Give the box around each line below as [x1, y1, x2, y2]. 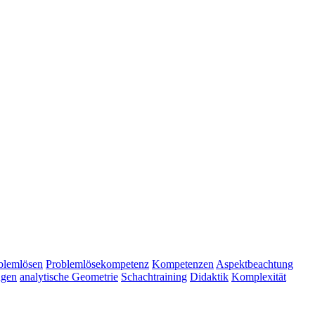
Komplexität [231, 270, 286, 283]
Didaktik [190, 270, 229, 283]
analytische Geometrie [20, 270, 118, 283]
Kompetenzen [152, 257, 214, 270]
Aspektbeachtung [216, 257, 293, 270]
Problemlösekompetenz [46, 257, 149, 270]
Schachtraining [121, 270, 187, 283]
